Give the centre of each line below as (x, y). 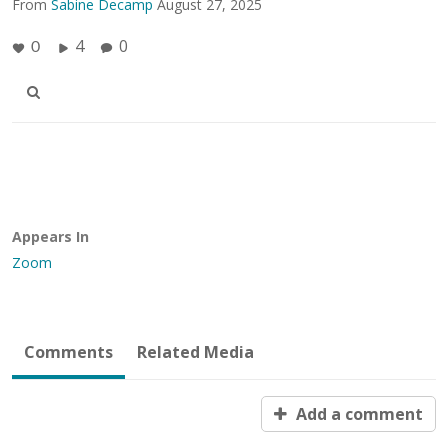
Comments (68, 351)
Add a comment (357, 413)
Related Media (195, 351)
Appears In (50, 236)
